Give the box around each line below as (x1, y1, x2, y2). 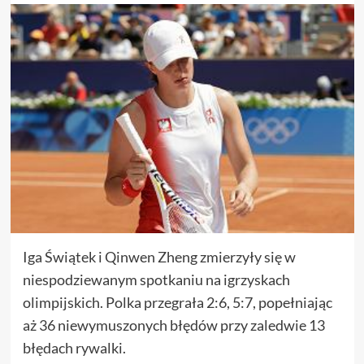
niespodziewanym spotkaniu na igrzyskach (22, 271, 290, 288)
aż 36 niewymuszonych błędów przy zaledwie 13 (22, 316, 325, 334)
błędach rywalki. (22, 339, 126, 357)
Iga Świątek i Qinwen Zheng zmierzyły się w (22, 248, 296, 266)
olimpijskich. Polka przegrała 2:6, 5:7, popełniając (22, 293, 332, 311)
